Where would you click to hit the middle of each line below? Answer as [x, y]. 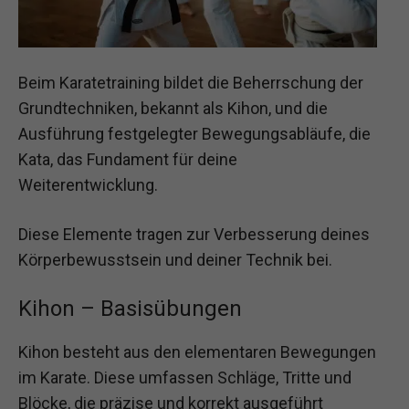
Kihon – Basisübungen [130, 308]
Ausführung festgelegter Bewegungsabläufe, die [194, 134]
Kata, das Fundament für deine [128, 160]
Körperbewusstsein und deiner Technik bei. [175, 259]
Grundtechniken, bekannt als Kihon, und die [173, 109]
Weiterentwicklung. [88, 185]
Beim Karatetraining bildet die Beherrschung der [191, 83]
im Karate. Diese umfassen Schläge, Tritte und [185, 377]
